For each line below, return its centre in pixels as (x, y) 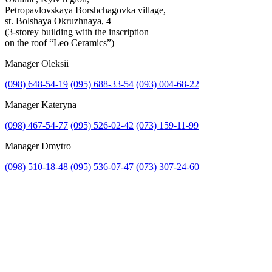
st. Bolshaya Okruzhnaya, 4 (58, 21)
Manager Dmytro (38, 146)
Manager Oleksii (37, 64)
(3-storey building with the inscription (77, 32)
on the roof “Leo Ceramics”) (59, 43)
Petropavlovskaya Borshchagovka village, (85, 10)
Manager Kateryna (41, 105)
